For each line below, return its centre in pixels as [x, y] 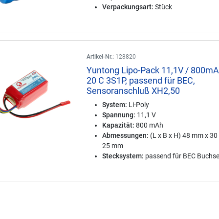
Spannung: [119, 115]
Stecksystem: [123, 156]
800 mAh [149, 125]
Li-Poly [138, 105]
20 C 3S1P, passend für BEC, [141, 80]
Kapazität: [119, 125]
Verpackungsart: [128, 7]
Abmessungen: [126, 135]
